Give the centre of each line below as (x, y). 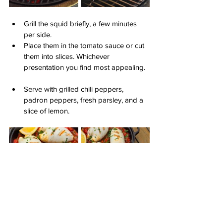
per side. (38, 34)
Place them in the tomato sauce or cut (85, 45)
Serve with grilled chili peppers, (75, 89)
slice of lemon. (47, 111)
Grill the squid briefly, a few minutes (81, 23)
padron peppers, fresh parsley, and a (84, 100)
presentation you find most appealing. (84, 67)
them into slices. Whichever (68, 56)
